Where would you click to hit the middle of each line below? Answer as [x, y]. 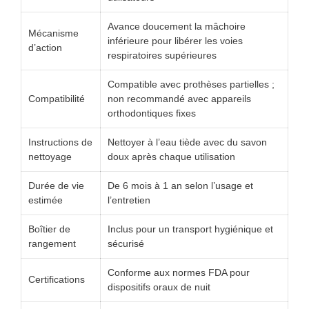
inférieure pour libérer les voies [175, 41]
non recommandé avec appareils [179, 99]
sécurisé [126, 244]
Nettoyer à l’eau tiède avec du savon [187, 142]
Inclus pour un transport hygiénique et [190, 229]
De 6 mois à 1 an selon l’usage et [180, 186]
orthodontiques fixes [152, 113]
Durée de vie [56, 186]
